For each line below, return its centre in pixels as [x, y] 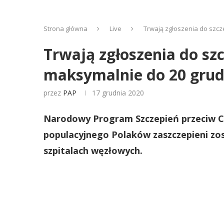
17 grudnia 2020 [118, 93]
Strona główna [65, 28]
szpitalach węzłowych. [93, 150]
